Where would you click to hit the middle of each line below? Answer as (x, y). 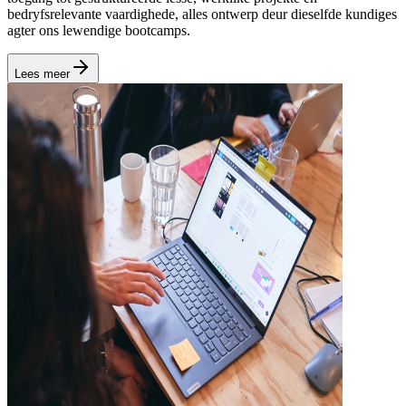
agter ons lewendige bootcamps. (99, 30)
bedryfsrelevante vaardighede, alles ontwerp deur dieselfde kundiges (202, 14)
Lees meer (42, 73)
